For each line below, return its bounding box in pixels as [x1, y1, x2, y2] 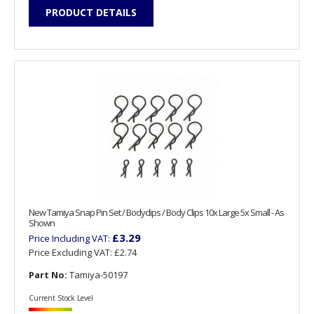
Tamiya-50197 [67, 268, 128, 281]
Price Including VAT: [29, 231, 112, 245]
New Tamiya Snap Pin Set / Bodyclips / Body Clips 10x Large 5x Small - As [29, 205, 284, 219]
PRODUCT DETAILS [46, 6, 137, 20]
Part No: [29, 268, 67, 281]
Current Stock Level [29, 292, 93, 303]
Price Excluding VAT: [29, 245, 114, 259]
